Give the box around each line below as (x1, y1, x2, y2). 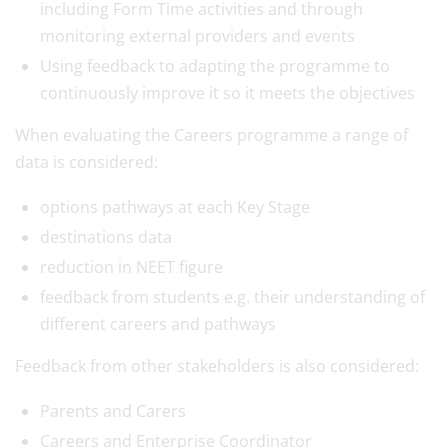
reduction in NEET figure (40, 256, 223, 278)
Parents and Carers (40, 400, 186, 422)
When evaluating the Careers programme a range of (15, 124, 408, 146)
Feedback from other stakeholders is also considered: (15, 355, 419, 377)
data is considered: (15, 151, 158, 173)
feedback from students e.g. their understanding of (40, 286, 425, 308)
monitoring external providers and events (40, 25, 355, 47)
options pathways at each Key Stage (40, 196, 310, 218)
